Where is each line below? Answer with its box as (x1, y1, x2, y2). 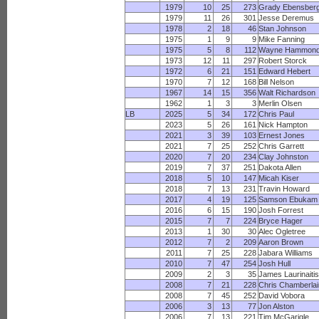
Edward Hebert (258, 67, 311, 75)
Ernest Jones (258, 131, 305, 140)
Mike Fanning (258, 35, 305, 43)
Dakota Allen (258, 163, 302, 172)
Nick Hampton (258, 120, 308, 129)
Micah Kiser (258, 174, 300, 182)
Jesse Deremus (258, 14, 315, 22)
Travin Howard (258, 184, 310, 193)
